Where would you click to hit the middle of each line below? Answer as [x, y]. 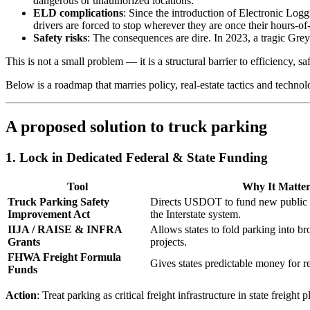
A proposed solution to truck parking [136, 127]
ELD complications [78, 13]
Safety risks [60, 38]
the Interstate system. [195, 214]
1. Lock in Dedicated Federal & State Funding [137, 158]
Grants [24, 241]
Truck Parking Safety [58, 201]
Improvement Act [49, 214]
